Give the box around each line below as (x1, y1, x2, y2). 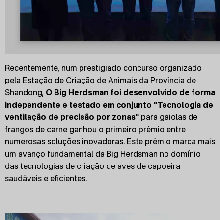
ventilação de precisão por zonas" (5, 112, 139, 122)
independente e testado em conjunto (5, 100, 152, 110)
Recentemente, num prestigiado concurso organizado (5, 63, 202, 73)
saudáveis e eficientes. (5, 173, 87, 183)
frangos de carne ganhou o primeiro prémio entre (5, 124, 186, 134)
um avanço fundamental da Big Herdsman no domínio (5, 149, 201, 159)
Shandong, (5, 87, 46, 97)
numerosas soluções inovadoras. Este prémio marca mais (5, 137, 215, 146)
